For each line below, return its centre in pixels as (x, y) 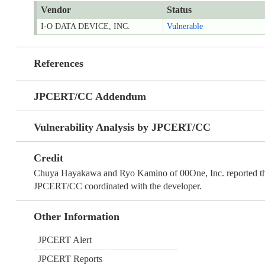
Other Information (76, 217)
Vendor (56, 10)
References (58, 64)
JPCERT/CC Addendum (90, 97)
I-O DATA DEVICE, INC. (85, 27)
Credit (48, 158)
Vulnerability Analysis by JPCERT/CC (122, 127)
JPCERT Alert (64, 240)
